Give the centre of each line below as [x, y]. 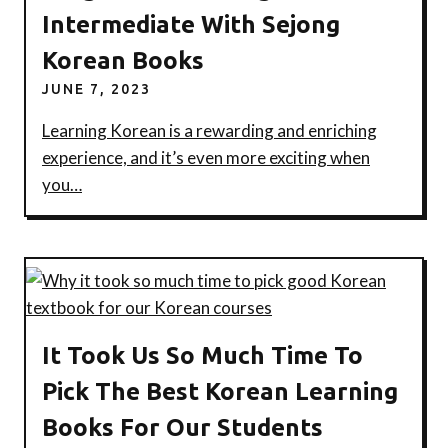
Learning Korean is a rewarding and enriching [209, 130]
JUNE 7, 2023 [96, 88]
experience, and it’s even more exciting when [206, 157]
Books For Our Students [182, 427]
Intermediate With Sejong [191, 24]
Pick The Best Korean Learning [220, 391]
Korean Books [123, 60]
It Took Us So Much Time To [202, 355]
